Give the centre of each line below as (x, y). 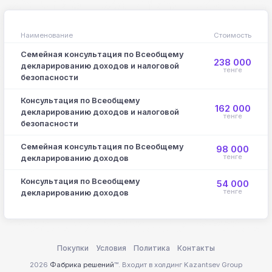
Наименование (47, 36)
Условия (111, 248)
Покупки (73, 248)
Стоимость (233, 36)
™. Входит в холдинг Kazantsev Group (178, 265)
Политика (152, 248)
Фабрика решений (82, 265)
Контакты (196, 248)
